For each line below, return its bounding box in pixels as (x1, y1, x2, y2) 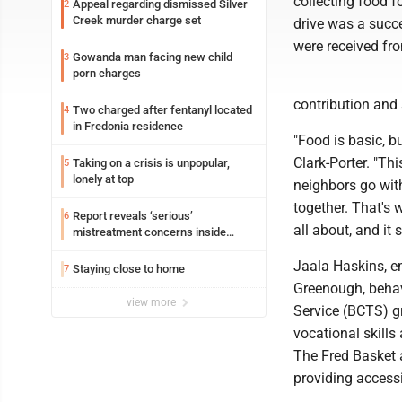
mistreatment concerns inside (73, 225, 226, 239)
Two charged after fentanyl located (73, 103, 252, 117)
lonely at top (73, 172, 134, 186)
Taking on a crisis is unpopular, (73, 156, 230, 170)
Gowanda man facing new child (73, 50, 232, 64)
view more (127, 296, 179, 309)
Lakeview (73, 241, 121, 255)
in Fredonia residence (73, 119, 183, 133)
